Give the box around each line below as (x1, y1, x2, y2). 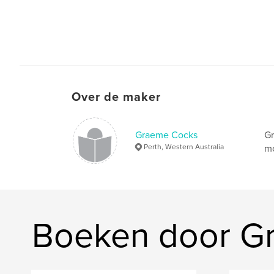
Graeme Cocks (135, 128, 198, 141)
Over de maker (72, 89, 161, 105)
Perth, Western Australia (144, 142, 224, 151)
